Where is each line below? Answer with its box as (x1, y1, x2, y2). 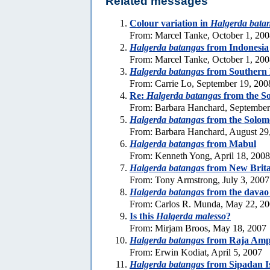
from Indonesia (204, 42, 269, 52)
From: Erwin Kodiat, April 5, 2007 (130, 246, 262, 257)
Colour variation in (130, 17, 210, 28)
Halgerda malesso (156, 210, 226, 221)
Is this (130, 210, 156, 221)
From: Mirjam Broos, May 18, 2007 (130, 222, 266, 233)
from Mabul (204, 138, 256, 149)
